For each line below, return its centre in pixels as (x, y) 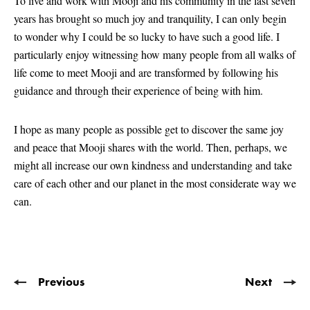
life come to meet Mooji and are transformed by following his (146, 72)
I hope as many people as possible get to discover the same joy (149, 129)
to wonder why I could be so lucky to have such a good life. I (147, 36)
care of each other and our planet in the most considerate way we (155, 183)
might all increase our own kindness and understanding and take (153, 165)
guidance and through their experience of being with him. (138, 90)
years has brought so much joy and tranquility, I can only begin (150, 18)
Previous (61, 281)
